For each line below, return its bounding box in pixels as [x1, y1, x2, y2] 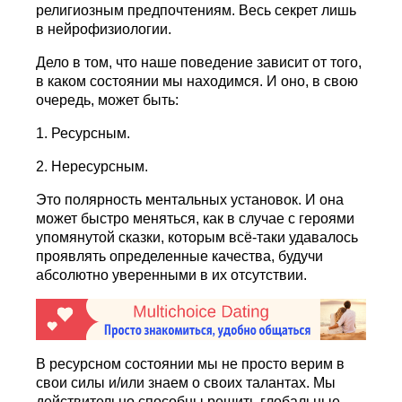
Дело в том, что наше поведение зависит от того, [36, 55, 363, 71]
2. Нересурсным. [36, 159, 149, 175]
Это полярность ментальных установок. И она [36, 192, 345, 208]
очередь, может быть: [36, 92, 179, 109]
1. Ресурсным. [36, 126, 131, 142]
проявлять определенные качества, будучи [36, 249, 324, 265]
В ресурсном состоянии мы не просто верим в [36, 355, 345, 371]
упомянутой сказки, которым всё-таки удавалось [36, 230, 359, 246]
